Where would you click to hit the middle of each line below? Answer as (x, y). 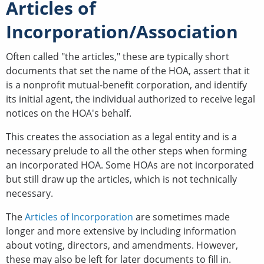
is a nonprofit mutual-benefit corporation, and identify (126, 85)
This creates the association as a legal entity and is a (121, 136)
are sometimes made (181, 217)
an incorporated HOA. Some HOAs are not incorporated (130, 165)
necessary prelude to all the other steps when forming (126, 151)
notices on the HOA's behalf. (69, 113)
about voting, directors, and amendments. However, (122, 245)
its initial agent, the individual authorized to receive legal (131, 99)
